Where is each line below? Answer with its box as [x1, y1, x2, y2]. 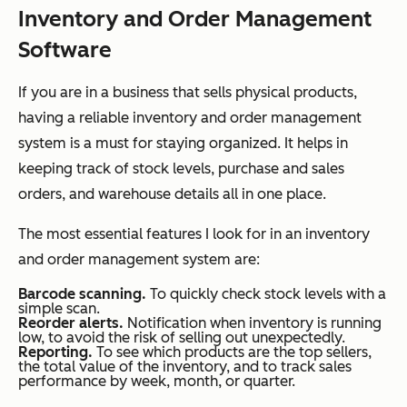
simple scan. [18, 299, 100, 317]
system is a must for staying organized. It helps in [18, 134, 348, 152]
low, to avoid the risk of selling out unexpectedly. [18, 328, 345, 346]
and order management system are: [18, 250, 260, 268]
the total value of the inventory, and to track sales [18, 357, 352, 375]
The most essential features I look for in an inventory [18, 224, 370, 243]
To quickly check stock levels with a [146, 284, 386, 303]
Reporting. [18, 342, 96, 361]
